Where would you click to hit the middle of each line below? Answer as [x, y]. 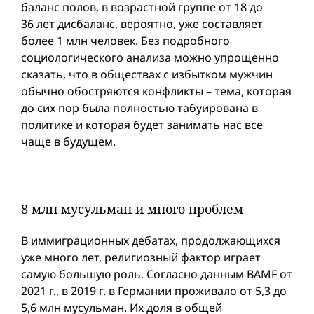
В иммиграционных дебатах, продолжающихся [151, 240]
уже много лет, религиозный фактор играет [141, 257]
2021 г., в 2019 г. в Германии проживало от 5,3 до [154, 291]
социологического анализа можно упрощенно [150, 57]
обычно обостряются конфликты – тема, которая [156, 91]
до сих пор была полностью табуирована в [139, 108]
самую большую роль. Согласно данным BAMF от [157, 274]
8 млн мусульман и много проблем [132, 209]
